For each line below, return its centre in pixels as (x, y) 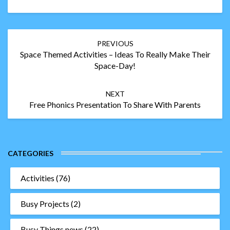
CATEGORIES (31, 154)
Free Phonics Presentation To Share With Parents (115, 105)
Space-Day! (115, 66)
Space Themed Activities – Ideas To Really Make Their (115, 54)
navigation (32, 46)
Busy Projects (45, 204)
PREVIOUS (115, 44)
